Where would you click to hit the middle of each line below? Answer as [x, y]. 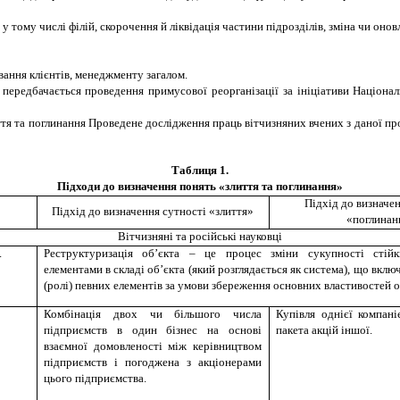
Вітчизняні [146, 237]
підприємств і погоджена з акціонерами [153, 362]
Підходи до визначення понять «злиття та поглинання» [200, 187]
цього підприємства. [95, 379]
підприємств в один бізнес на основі [153, 330]
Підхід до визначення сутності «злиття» [153, 212]
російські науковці [236, 237]
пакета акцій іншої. [324, 330]
